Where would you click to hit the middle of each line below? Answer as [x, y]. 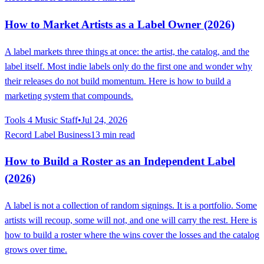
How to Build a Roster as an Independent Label [120, 161]
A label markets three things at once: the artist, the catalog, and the [127, 51]
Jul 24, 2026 [104, 120]
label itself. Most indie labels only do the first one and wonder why [128, 66]
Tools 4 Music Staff [41, 120]
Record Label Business [48, 134]
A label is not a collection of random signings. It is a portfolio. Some [131, 205]
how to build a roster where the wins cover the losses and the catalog [132, 235]
